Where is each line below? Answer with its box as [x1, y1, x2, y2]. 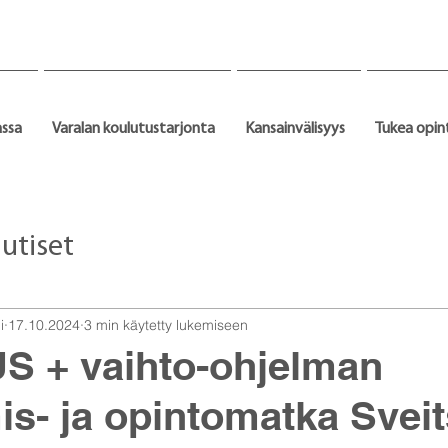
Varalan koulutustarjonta [52, 121, 215, 137]
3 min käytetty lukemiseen [84, 315, 248, 334]
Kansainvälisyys [245, 121, 345, 137]
